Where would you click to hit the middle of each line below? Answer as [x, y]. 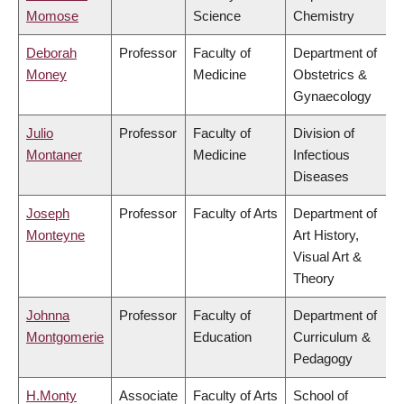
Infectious [321, 155]
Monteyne [55, 235]
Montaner [54, 155]
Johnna [48, 316]
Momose [52, 16]
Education [222, 337]
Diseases [321, 177]
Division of [324, 133]
